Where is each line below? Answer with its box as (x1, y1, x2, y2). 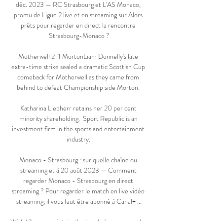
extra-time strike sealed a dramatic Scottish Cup (11, 62, 145, 72)
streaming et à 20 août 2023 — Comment (20, 165, 137, 176)
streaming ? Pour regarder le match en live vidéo (12, 186, 145, 196)
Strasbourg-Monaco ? (48, 31, 110, 41)
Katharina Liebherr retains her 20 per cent (20, 103, 137, 113)
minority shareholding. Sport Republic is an (19, 113, 138, 124)
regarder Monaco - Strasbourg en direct (23, 176, 133, 186)
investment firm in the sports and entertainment (12, 124, 145, 134)
